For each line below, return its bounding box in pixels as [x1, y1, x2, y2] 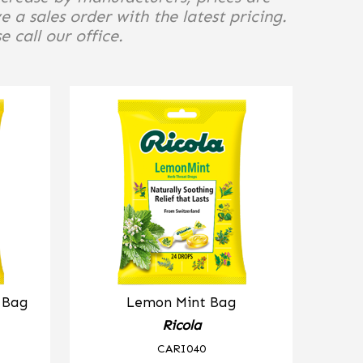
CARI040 [156, 341, 206, 355]
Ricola [161, 317, 201, 333]
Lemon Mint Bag [126, 294, 237, 310]
